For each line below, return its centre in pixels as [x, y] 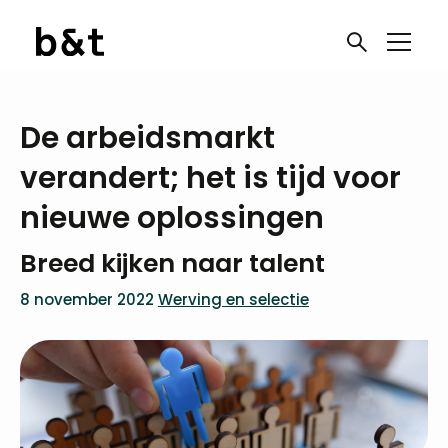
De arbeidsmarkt [147, 137]
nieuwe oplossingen [172, 217]
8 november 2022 [87, 299]
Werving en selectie [233, 299]
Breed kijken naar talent [172, 263]
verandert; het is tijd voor [210, 177]
